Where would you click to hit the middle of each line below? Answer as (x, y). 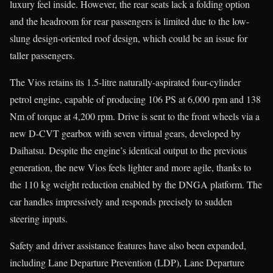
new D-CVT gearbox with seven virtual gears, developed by (125, 133)
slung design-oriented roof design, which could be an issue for (129, 38)
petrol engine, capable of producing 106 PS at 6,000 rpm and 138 (135, 99)
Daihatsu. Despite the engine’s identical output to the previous (128, 150)
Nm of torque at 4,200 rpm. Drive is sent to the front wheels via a (135, 116)
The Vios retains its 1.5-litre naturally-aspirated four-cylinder (125, 82)
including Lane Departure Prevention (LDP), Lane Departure (127, 262)
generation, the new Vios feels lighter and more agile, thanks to (130, 167)
